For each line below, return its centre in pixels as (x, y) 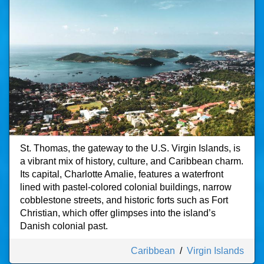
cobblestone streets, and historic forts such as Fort (124, 200)
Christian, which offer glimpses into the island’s (118, 213)
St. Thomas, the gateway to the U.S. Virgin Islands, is (130, 148)
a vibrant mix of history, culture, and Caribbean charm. (132, 161)
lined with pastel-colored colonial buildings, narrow (126, 187)
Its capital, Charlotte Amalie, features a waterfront (122, 174)
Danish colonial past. (64, 226)
